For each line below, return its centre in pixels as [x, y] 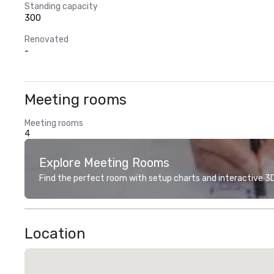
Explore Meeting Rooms [104, 163]
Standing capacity [61, 6]
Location [55, 234]
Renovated [46, 39]
